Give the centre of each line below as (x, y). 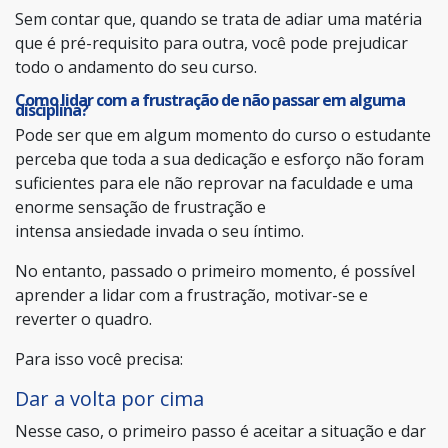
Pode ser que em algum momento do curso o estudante (223, 134)
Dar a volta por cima (109, 398)
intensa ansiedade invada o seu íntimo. (159, 230)
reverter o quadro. (83, 318)
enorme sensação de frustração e (140, 206)
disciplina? (51, 109)
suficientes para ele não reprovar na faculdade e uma (214, 182)
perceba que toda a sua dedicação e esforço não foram (219, 158)
